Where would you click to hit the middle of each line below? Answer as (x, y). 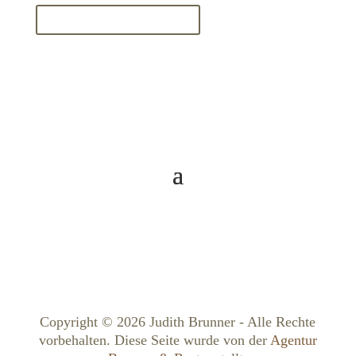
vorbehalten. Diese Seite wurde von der (154, 341)
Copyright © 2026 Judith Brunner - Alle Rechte (178, 322)
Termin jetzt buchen (118, 20)
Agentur (293, 341)
